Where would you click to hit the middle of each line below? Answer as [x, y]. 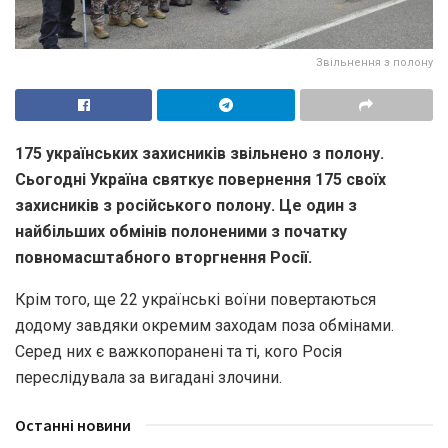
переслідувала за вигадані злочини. [148, 377]
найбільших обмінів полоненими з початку [181, 231]
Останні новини [73, 424]
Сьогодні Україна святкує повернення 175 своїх [200, 179]
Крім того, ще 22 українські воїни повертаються [195, 299]
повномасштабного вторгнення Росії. [163, 257]
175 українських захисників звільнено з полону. [199, 153]
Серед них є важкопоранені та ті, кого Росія [178, 351]
